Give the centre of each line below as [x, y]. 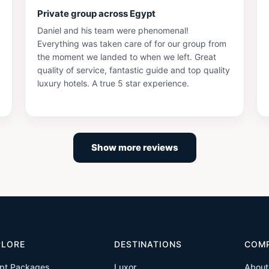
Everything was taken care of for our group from [132, 44]
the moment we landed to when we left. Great [127, 57]
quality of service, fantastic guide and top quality [134, 70]
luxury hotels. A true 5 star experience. [113, 83]
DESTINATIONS [148, 244]
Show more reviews [134, 148]
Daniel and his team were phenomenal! [113, 31]
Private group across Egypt [97, 14]
